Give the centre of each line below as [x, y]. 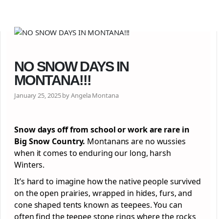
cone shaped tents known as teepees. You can [98, 205]
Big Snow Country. [50, 141]
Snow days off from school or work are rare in [102, 130]
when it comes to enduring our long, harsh [93, 153]
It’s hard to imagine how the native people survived [108, 181]
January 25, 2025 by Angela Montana [66, 95]
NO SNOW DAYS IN [71, 66]
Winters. [31, 165]
